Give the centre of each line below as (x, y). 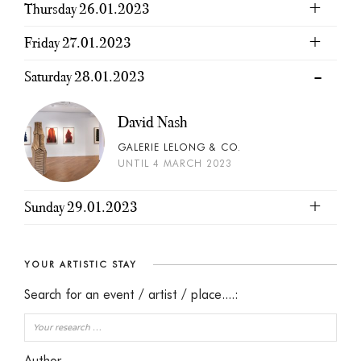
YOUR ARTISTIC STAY (81, 264)
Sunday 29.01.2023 (81, 207)
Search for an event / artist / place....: (131, 295)
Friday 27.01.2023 (78, 43)
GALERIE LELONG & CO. (179, 147)
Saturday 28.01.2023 (85, 77)
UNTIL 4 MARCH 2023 (175, 163)
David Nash (153, 122)
